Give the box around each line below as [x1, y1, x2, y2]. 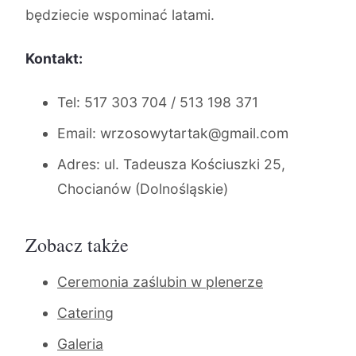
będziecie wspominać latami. [25, 6, 215, 23]
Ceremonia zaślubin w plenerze [57, 273, 263, 290]
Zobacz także [25, 232, 129, 257]
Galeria [57, 335, 103, 352]
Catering [57, 304, 114, 321]
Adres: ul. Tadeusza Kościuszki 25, [57, 156, 285, 172]
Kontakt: [25, 50, 83, 67]
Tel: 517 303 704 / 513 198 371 [57, 94, 258, 110]
